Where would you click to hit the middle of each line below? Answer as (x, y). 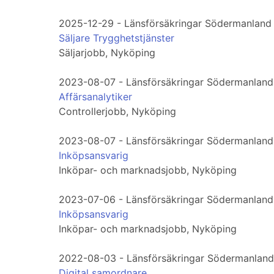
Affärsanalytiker (95, 97)
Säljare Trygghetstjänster (117, 38)
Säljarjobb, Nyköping (107, 53)
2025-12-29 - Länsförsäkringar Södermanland (165, 24)
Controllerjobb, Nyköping (117, 112)
